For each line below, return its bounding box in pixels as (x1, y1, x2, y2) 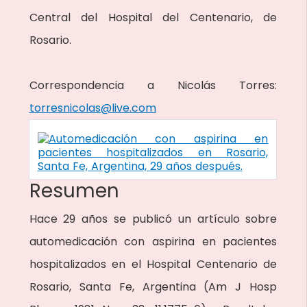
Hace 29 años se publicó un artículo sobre (29, 211, 278, 227)
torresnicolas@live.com (29, 100, 156, 116)
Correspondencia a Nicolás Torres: (29, 77, 278, 93)
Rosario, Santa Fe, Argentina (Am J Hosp (29, 279, 278, 295)
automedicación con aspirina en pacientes (29, 234, 278, 249)
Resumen (29, 177, 119, 204)
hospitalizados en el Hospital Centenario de (29, 256, 278, 272)
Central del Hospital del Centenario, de (29, 10, 278, 25)
